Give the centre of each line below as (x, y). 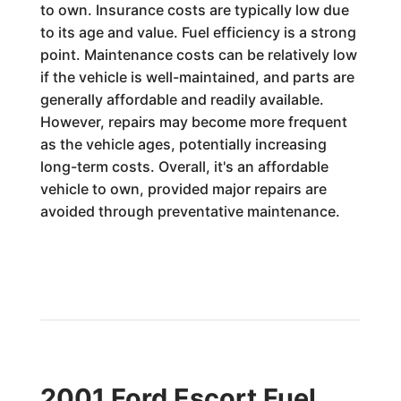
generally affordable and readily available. (182, 99)
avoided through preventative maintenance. (190, 211)
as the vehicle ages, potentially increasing (183, 144)
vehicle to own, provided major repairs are (183, 189)
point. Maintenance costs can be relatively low (198, 55)
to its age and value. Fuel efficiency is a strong (198, 32)
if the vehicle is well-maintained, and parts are (197, 77)
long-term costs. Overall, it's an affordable (184, 166)
